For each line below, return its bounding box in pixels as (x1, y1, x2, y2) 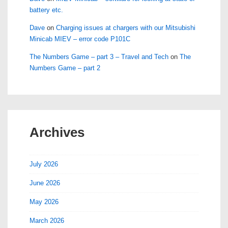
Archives (30, 125, 84, 140)
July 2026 (30, 160, 58, 168)
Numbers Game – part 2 (30, 64, 100, 72)
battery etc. (30, 6, 63, 14)
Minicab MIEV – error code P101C (30, 35, 130, 43)
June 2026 (30, 179, 60, 187)
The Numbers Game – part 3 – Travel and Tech (30, 53, 168, 61)
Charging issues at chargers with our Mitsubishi (56, 24, 195, 32)
